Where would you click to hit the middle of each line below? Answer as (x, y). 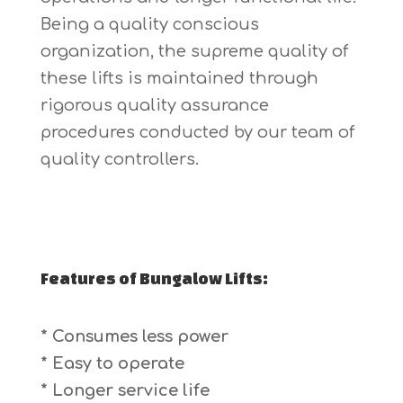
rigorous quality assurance (154, 105)
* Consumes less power (134, 336)
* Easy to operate (112, 363)
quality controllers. (119, 159)
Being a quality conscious (149, 24)
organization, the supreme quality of (194, 51)
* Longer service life (125, 390)
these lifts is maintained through (179, 78)
